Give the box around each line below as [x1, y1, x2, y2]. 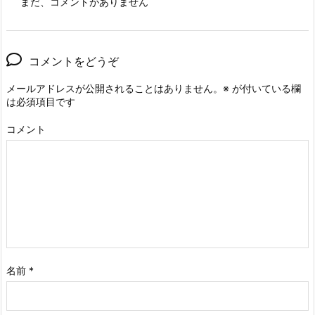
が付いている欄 [229, 82, 301, 94]
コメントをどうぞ [29, 54, 119, 68]
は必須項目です [6, 96, 75, 108]
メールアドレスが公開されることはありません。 [6, 82, 223, 94]
